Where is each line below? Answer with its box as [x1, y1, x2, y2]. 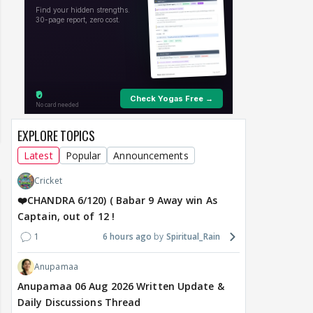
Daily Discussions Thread [17, 296, 141, 310]
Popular [65, 149, 101, 163]
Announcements [113, 149, 189, 163]
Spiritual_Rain [166, 231, 220, 243]
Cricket [34, 175, 62, 187]
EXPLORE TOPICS [17, 126, 95, 145]
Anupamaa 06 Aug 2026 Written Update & [17, 279, 224, 293]
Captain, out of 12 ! [17, 210, 115, 224]
